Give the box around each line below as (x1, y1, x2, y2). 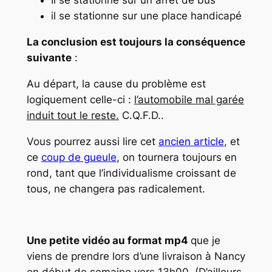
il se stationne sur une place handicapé (50, 10, 242, 22)
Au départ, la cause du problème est (26, 77, 206, 90)
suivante (26, 52, 72, 64)
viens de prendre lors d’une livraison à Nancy (26, 250, 245, 263)
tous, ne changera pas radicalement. (26, 182, 205, 195)
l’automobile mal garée (134, 93, 244, 106)
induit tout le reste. (26, 109, 119, 121)
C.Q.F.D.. (118, 109, 164, 121)
